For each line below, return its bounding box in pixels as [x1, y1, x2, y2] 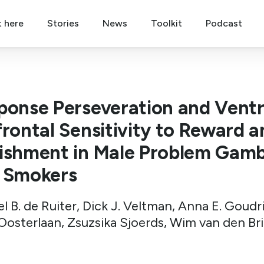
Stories [47, 18, 79, 29]
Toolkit [150, 18, 182, 29]
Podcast [205, 18, 242, 29]
